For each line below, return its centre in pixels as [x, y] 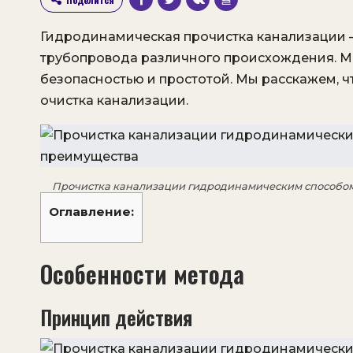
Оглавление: [91, 212]
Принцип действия [116, 317]
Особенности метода [142, 274]
